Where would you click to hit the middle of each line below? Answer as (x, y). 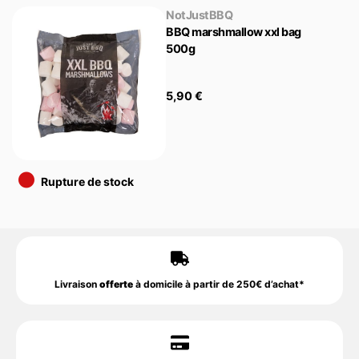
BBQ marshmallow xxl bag (234, 31)
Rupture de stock (87, 181)
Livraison (77, 284)
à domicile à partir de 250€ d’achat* (219, 284)
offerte (116, 284)
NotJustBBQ (200, 14)
